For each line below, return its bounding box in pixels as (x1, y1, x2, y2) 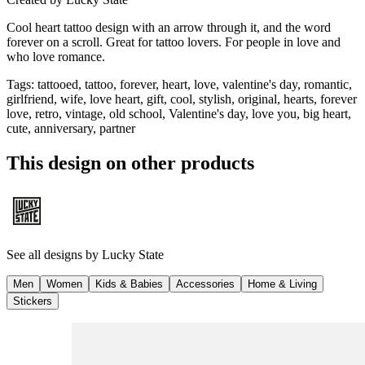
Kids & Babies (95, 277, 163, 290)
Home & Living (248, 277, 317, 290)
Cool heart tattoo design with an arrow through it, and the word (7, 20, 331, 34)
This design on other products (7, 152, 254, 174)
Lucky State (102, 247, 164, 262)
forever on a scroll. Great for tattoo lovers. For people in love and (7, 34, 341, 49)
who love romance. (7, 49, 105, 64)
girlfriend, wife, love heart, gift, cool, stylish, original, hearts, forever (7, 91, 357, 106)
